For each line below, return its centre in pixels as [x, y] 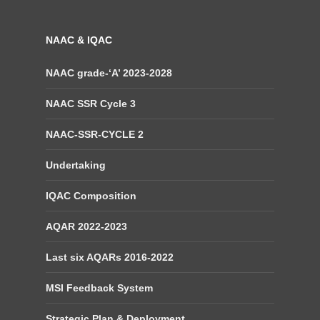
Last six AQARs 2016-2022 [110, 257]
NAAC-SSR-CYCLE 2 [95, 134]
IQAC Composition [91, 196]
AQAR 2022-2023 [86, 226]
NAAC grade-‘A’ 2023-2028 [109, 73]
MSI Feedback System [99, 288]
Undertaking [76, 165]
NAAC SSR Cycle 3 [91, 104]
